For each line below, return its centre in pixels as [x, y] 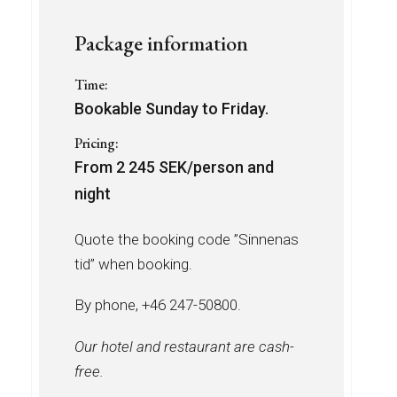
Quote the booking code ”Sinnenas [187, 240]
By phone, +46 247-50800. [158, 305]
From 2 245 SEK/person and [174, 167]
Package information [161, 43]
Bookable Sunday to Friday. [171, 109]
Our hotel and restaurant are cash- [184, 346]
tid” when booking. [133, 265]
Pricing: [97, 144]
